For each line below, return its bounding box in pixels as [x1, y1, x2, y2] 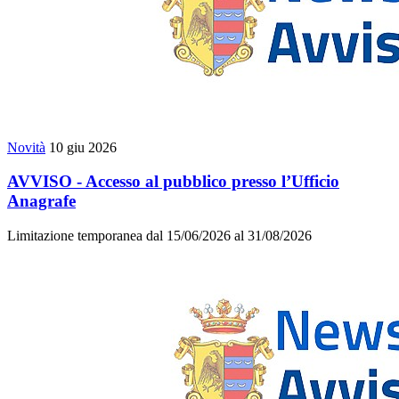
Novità [7, 139, 45, 155]
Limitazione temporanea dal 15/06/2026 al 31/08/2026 [7, 228, 312, 244]
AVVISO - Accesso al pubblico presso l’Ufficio [7, 172, 339, 191]
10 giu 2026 [49, 139, 117, 155]
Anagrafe [7, 191, 76, 211]
